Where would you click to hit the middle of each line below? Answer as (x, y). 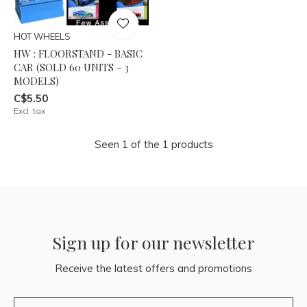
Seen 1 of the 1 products (153, 144)
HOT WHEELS (42, 36)
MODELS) (36, 81)
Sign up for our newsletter (153, 242)
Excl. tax (29, 110)
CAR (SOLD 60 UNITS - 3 (71, 67)
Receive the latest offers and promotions (153, 268)
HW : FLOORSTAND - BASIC (78, 53)
